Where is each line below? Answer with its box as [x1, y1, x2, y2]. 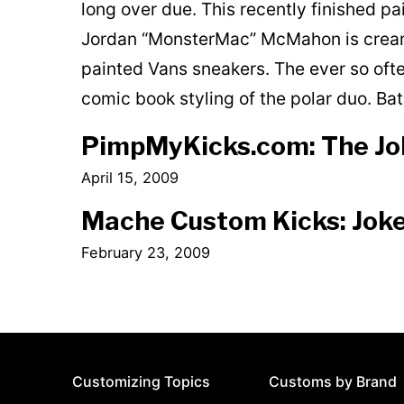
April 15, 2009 [80, 168, 179, 187]
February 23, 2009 [80, 243, 210, 262]
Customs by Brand [269, 372, 398, 391]
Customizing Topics [71, 372, 210, 391]
